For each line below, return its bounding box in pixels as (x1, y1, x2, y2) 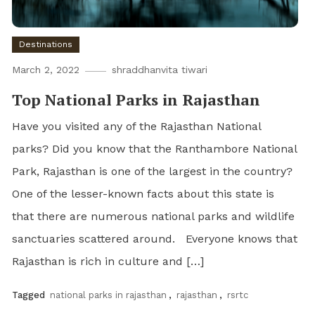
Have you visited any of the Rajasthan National (12, 120, 262, 134)
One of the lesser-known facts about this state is (12, 187, 275, 201)
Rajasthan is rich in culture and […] (12, 255, 205, 269)
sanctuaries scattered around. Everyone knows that (12, 232, 298, 246)
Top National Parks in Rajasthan (12, 89, 261, 110)
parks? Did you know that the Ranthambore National (12, 142, 297, 156)
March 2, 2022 (12, 64, 80, 76)
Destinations (19, 39, 73, 50)
